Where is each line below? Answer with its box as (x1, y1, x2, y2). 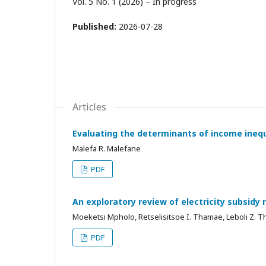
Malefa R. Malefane (72, 143, 141, 154)
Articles (72, 100, 106, 113)
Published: (72, 21, 119, 32)
